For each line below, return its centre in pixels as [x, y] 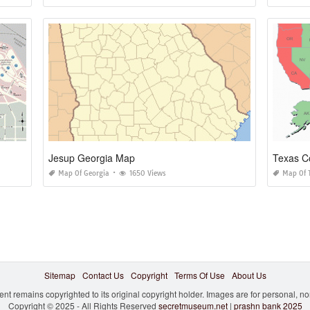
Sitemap [60, 275]
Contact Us [103, 275]
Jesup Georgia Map [92, 157]
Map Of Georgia [84, 173]
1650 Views [148, 173]
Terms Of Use [199, 275]
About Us [249, 275]
